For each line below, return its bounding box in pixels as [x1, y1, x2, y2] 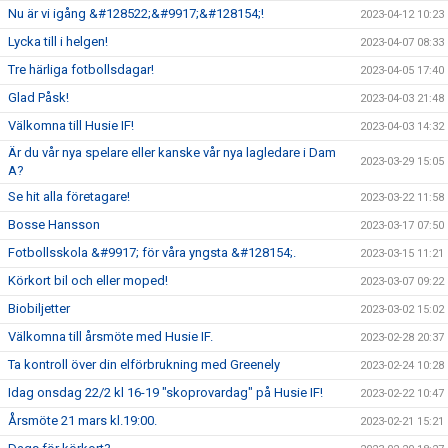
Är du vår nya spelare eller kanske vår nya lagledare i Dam [8, 145, 336, 161]
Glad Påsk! [8, 90, 69, 106]
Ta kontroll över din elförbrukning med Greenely [8, 357, 280, 373]
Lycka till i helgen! [8, 34, 108, 50]
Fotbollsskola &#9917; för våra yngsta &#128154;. [8, 245, 296, 261]
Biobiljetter [8, 301, 70, 317]
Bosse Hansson [8, 217, 100, 233]
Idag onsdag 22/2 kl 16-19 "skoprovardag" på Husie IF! [8, 385, 323, 401]
